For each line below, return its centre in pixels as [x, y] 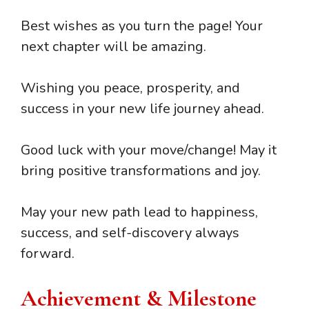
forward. [48, 253]
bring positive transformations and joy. [141, 170]
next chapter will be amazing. [113, 46]
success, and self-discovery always [130, 232]
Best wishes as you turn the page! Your [142, 26]
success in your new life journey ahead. [142, 108]
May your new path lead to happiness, [139, 212]
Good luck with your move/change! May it [149, 150]
